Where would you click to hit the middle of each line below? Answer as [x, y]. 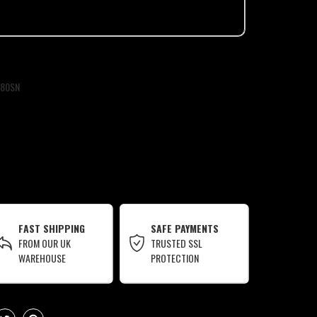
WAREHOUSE [42, 258]
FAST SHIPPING [51, 229]
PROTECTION [175, 258]
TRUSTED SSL [177, 243]
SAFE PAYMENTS [185, 229]
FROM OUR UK [44, 243]
